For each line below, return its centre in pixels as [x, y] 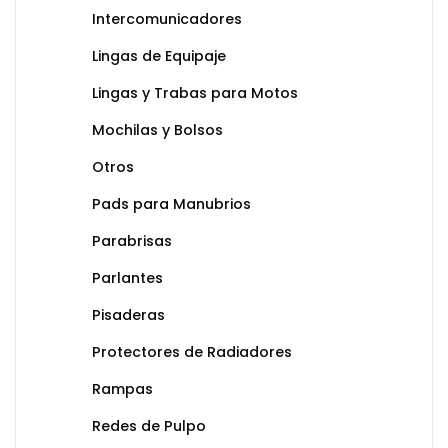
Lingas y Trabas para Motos [195, 93]
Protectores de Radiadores [192, 352]
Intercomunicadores [167, 19]
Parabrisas [132, 241]
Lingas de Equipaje [159, 56]
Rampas [122, 389]
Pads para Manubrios [171, 204]
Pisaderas [128, 315]
